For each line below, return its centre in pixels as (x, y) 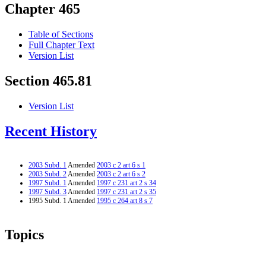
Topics (24, 234)
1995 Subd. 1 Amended (63, 200)
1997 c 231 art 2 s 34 (126, 183)
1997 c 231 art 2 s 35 (126, 191)
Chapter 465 (42, 9)
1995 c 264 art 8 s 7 (125, 200)
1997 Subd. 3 (47, 191)
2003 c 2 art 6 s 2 (121, 174)
